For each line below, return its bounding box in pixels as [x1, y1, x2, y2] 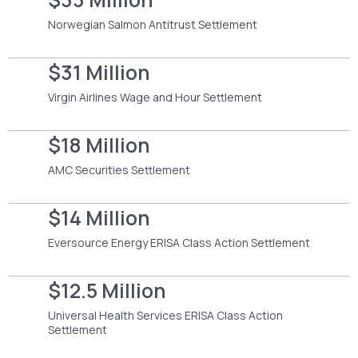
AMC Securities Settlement [48, 161, 190, 177]
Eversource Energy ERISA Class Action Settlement [48, 234, 310, 250]
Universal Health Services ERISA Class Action [48, 307, 283, 323]
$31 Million [48, 58, 150, 86]
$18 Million [48, 130, 150, 159]
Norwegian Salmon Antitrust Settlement [48, 16, 257, 32]
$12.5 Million [48, 276, 166, 304]
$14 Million [48, 203, 150, 232]
